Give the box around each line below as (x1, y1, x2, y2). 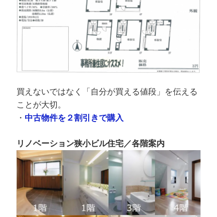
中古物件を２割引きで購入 (24, 113, 124, 123)
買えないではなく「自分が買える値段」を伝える (16, 87, 198, 97)
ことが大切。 (16, 100, 66, 110)
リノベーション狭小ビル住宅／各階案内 (16, 139, 165, 149)
